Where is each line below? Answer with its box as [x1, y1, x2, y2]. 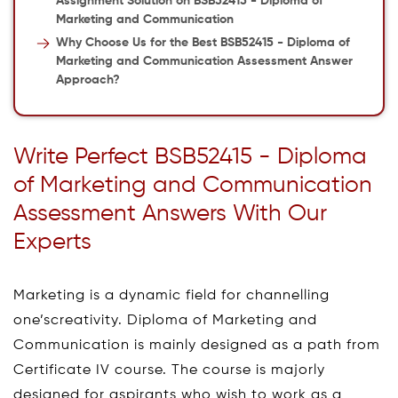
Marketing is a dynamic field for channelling [13, 289, 330, 303]
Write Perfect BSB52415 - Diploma [13, 146, 367, 169]
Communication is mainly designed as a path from [13, 338, 380, 353]
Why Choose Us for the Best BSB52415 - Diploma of [55, 36, 350, 49]
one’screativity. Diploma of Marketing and [13, 314, 317, 328]
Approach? [55, 74, 120, 86]
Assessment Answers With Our [13, 203, 327, 226]
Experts [13, 231, 92, 254]
